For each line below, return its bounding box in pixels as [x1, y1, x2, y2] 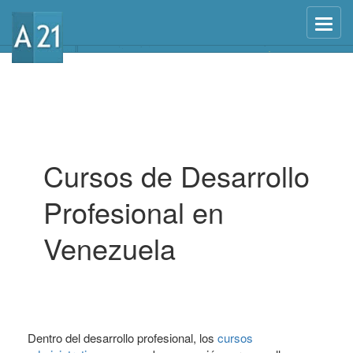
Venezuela [43, 228, 176, 268]
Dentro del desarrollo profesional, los [28, 329, 217, 346]
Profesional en [43, 191, 224, 232]
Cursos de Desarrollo [43, 155, 310, 195]
